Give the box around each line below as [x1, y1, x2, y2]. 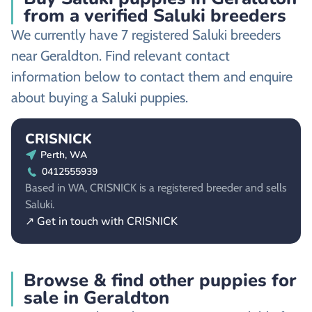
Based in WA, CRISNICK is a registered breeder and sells [25, 180, 287, 194]
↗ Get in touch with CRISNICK [25, 213, 178, 229]
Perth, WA [40, 148, 87, 162]
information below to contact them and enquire [11, 68, 292, 86]
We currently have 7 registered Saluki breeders [11, 26, 281, 44]
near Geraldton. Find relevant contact [11, 47, 230, 65]
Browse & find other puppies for [24, 267, 297, 292]
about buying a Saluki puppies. [11, 89, 188, 107]
